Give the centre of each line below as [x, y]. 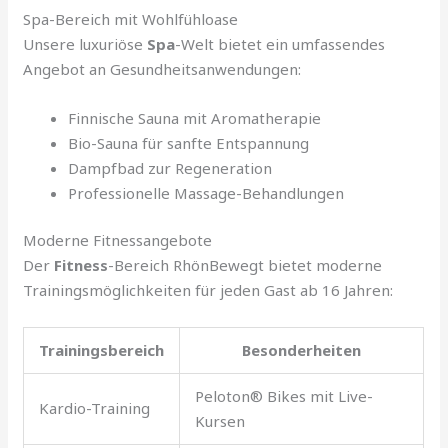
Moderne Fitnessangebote [118, 240]
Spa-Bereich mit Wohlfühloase [131, 18]
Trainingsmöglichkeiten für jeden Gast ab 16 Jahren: [208, 290]
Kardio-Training [95, 408]
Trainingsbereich [102, 350]
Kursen [220, 421]
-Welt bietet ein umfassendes [280, 43]
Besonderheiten [302, 350]
